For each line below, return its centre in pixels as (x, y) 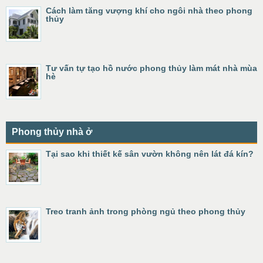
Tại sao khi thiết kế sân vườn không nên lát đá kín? (150, 154)
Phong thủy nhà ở (52, 132)
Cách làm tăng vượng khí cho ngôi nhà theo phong (149, 11)
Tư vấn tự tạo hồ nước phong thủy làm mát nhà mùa (151, 68)
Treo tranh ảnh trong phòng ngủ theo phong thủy (146, 211)
